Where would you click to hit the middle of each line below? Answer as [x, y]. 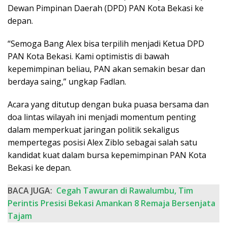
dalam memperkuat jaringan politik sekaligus [93, 130]
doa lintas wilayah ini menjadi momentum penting [102, 117]
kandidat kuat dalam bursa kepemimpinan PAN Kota [107, 155]
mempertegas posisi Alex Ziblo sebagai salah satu [102, 143]
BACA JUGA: [30, 191]
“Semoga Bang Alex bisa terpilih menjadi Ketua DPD [106, 44]
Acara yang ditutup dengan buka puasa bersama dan [108, 105]
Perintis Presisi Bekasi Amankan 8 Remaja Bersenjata [111, 203]
